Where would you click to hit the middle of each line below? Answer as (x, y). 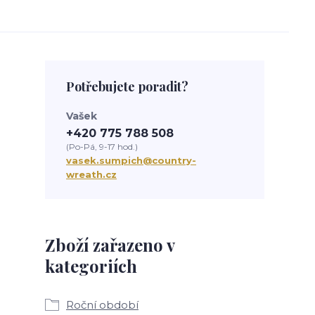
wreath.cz (91, 174)
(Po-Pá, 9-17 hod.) (102, 147)
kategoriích (91, 266)
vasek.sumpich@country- (131, 160)
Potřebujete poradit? (127, 86)
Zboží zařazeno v (110, 245)
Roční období (102, 305)
